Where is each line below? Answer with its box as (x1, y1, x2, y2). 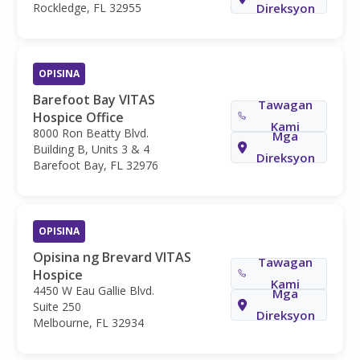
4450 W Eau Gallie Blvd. (33, 282, 154, 298)
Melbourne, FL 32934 (33, 314, 144, 330)
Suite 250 (33, 298, 81, 314)
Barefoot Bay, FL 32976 (33, 157, 158, 173)
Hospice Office (33, 108, 124, 126)
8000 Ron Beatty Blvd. (33, 125, 149, 141)
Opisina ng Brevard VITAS (33, 247, 191, 266)
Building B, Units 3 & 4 (33, 141, 149, 157)
